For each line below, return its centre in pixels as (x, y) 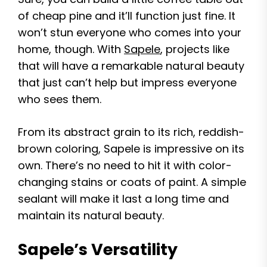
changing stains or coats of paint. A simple (132, 182)
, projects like (195, 49)
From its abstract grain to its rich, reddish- (131, 132)
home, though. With (71, 49)
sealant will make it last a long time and (123, 199)
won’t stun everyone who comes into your (130, 32)
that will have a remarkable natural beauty (131, 66)
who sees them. (60, 99)
